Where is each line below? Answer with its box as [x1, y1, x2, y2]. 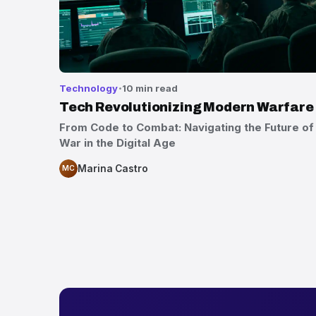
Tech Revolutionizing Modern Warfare [59, 99, 314, 114]
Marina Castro [78, 162, 148, 174]
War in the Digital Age [59, 136, 176, 150]
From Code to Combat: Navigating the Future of [59, 121, 314, 135]
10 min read [122, 82, 178, 94]
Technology [59, 82, 118, 94]
